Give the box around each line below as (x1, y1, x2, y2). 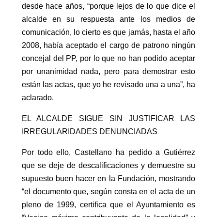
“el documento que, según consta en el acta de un (21, 187, 196, 196)
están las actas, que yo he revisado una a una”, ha (21, 80, 196, 89)
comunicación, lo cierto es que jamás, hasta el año (21, 28, 196, 37)
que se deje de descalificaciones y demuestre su (21, 161, 196, 170)
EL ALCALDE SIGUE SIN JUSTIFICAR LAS (21, 114, 196, 123)
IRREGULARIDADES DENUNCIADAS (21, 127, 157, 136)
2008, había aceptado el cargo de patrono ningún (21, 41, 196, 50)
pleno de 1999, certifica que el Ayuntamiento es (21, 201, 196, 209)
